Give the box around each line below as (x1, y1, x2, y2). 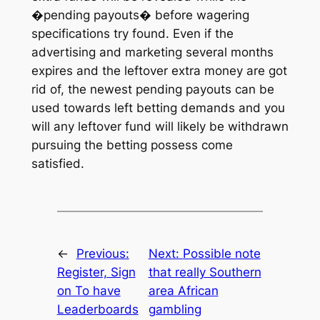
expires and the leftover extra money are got (31, 63, 287, 78)
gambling (148, 301, 201, 316)
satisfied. (31, 156, 84, 171)
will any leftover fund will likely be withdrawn (31, 119, 289, 134)
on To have (56, 283, 121, 298)
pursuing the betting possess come (31, 137, 233, 152)
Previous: (76, 246, 129, 261)
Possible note (182, 246, 261, 261)
